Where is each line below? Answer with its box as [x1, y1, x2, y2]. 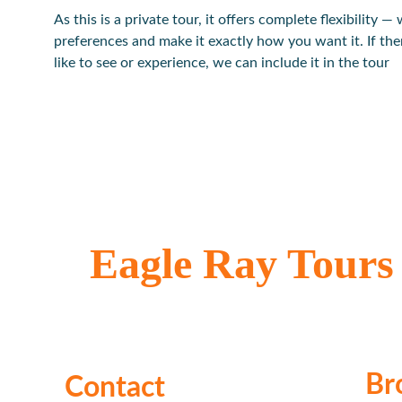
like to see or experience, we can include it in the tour [54, 56, 389, 70]
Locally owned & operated [90, 294, 253, 309]
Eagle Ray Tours [90, 240, 394, 287]
